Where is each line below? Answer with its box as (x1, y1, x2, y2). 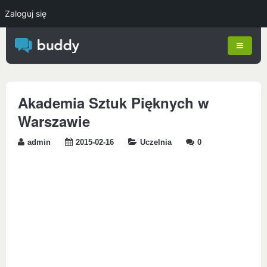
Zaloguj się (5, 8, 46, 18)
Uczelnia (140, 138, 172, 147)
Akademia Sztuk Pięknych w (18, 92, 209, 113)
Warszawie (18, 111, 90, 131)
